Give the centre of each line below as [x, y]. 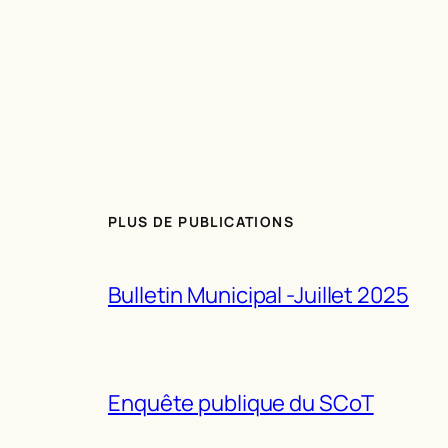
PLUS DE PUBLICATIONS [201, 221]
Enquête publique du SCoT [241, 402]
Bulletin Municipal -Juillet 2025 [258, 294]
